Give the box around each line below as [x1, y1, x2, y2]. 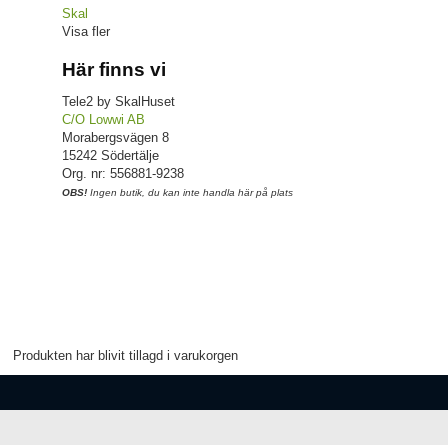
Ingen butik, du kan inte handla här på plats [87, 186, 293, 198]
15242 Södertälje [62, 147, 159, 163]
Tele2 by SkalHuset [62, 93, 175, 109]
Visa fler [62, 23, 110, 39]
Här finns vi [62, 58, 166, 80]
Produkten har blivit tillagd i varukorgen [13, 348, 238, 364]
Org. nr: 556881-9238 [62, 165, 184, 181]
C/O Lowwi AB [62, 111, 145, 127]
